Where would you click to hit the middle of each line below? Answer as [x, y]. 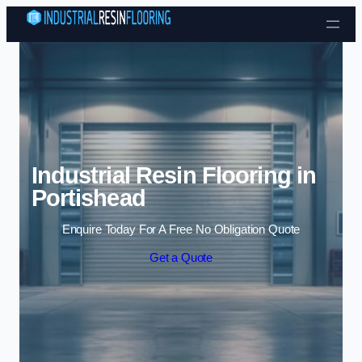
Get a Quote [181, 258]
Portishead [88, 198]
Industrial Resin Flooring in [174, 176]
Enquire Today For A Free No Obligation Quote [181, 229]
